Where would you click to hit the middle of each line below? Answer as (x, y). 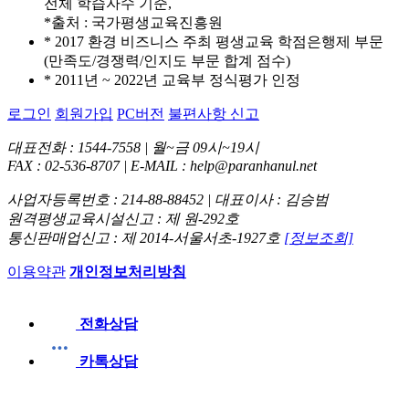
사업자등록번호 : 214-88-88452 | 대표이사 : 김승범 (168, 199)
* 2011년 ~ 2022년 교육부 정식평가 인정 (172, 79)
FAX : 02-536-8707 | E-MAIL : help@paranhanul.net (162, 165)
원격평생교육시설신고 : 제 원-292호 (123, 218)
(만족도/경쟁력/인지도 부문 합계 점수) (167, 60)
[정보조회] (319, 237)
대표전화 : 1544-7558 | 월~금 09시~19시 (133, 147)
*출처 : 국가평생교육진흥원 (133, 22)
